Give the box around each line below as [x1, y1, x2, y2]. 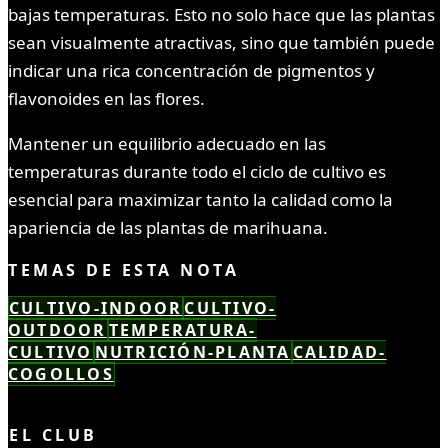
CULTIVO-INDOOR [9, 297, 183, 320]
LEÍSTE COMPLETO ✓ [30, 385, 229, 408]
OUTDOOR [8, 319, 107, 342]
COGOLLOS [8, 363, 114, 386]
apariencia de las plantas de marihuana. [8, 216, 328, 240]
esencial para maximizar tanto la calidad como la [8, 188, 393, 212]
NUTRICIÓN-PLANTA [94, 341, 291, 364]
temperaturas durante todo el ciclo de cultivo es [8, 160, 386, 184]
